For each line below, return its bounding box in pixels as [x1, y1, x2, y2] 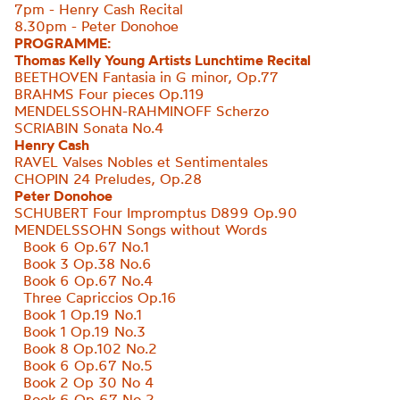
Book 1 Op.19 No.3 [14, 322, 146, 340]
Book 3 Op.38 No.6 [14, 254, 152, 272]
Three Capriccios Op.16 [14, 288, 181, 306]
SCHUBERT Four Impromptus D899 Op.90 [14, 204, 297, 221]
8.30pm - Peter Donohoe [14, 17, 179, 35]
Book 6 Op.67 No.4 [14, 271, 153, 289]
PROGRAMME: [14, 34, 111, 52]
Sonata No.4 [79, 119, 163, 137]
